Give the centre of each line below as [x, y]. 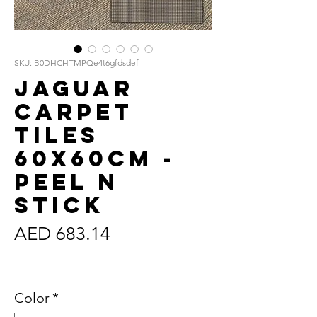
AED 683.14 [62, 234]
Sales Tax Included [83, 261]
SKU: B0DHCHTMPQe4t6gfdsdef [76, 63]
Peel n [67, 182]
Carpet [74, 112]
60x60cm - [95, 158]
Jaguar [74, 88]
